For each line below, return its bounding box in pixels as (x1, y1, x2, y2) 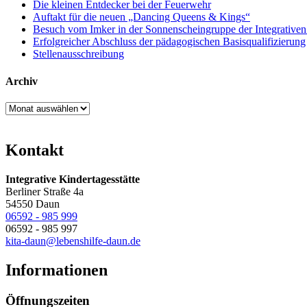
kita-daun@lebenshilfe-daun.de (5, 234, 140, 247)
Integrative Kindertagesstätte (5, 173, 140, 185)
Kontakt (5, 140, 64, 159)
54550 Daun (5, 197, 60, 210)
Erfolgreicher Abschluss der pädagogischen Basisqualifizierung (33, 36, 306, 48)
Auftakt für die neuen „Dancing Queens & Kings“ (33, 11, 250, 23)
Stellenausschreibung (33, 48, 124, 60)
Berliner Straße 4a (5, 185, 84, 197)
